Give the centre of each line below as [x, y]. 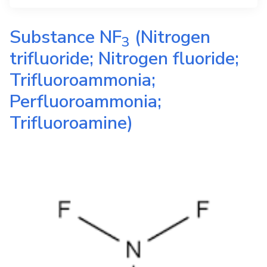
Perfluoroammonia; [86, 102]
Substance [55, 37]
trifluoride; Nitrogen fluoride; [124, 59]
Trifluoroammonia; [83, 80]
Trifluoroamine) [71, 123]
